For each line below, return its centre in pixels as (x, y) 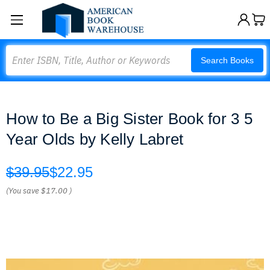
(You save (23, 191)
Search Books (227, 60)
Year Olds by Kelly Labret (95, 139)
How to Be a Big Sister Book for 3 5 (129, 119)
